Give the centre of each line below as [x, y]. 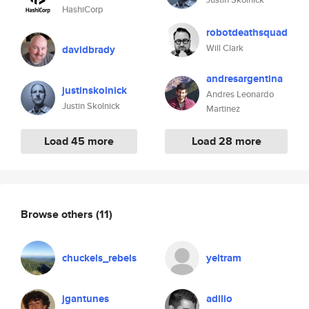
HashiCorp [83, 9]
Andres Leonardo [240, 94]
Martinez [223, 109]
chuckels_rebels [99, 258]
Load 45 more [79, 141]
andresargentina [245, 79]
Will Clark [225, 48]
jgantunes [86, 299]
